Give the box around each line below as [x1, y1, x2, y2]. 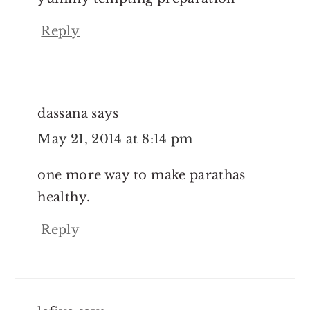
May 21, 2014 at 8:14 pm [37, 131, 193, 147]
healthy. [37, 189, 91, 205]
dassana [37, 105, 88, 121]
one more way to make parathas [37, 167, 246, 183]
